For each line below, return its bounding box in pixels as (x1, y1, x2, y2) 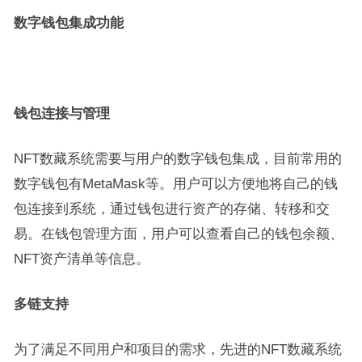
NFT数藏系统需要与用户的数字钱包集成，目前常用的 (13, 151, 342, 166)
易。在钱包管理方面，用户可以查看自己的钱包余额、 (13, 226, 343, 241)
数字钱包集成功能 (13, 15, 124, 30)
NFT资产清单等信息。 (13, 251, 149, 266)
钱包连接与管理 (13, 106, 110, 120)
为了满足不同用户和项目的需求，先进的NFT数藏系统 (13, 342, 342, 356)
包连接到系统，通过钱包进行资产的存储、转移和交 (13, 201, 330, 216)
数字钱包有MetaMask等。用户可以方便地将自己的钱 (13, 176, 338, 191)
